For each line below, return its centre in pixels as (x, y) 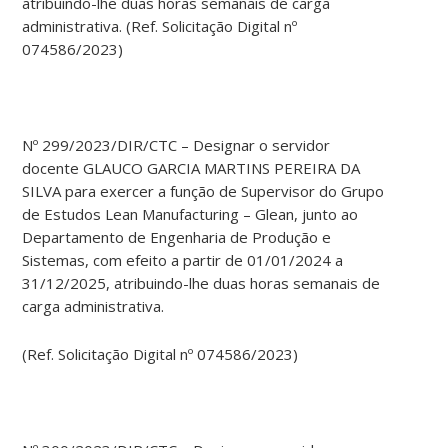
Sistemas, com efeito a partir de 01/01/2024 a (183, 260)
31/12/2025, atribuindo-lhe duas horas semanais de (201, 283)
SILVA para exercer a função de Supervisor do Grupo (203, 191)
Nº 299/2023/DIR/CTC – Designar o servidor (176, 145)
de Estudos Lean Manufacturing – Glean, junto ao (190, 214)
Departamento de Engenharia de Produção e (177, 237)
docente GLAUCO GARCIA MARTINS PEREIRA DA (191, 168)
